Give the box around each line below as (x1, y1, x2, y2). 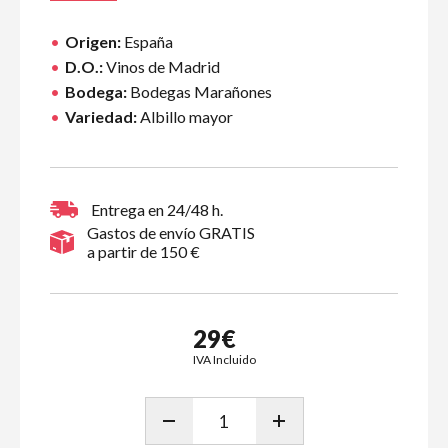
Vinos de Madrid (103, 57, 220, 76)
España (121, 32, 173, 51)
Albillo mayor (137, 107, 233, 126)
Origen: (65, 32, 121, 51)
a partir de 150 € (87, 242, 200, 261)
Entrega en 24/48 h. (91, 200, 223, 219)
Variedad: (65, 107, 137, 126)
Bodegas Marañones (127, 82, 272, 101)
